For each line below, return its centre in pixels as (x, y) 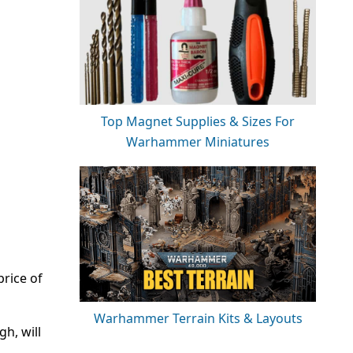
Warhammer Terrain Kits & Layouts (198, 318)
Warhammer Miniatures (198, 141)
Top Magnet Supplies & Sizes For (198, 121)
